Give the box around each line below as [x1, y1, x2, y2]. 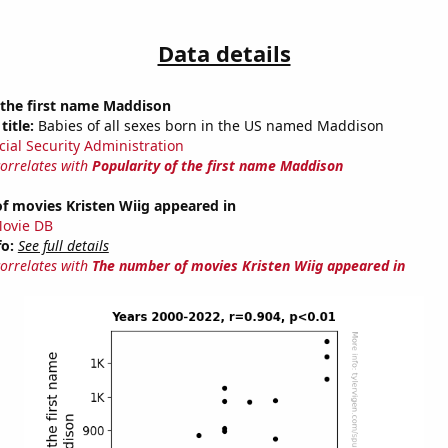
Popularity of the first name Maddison [91, 156, 343, 176]
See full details [17, 236, 109, 256]
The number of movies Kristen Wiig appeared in [91, 256, 405, 276]
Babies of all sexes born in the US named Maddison [33, 116, 384, 136]
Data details [157, 38, 291, 69]
